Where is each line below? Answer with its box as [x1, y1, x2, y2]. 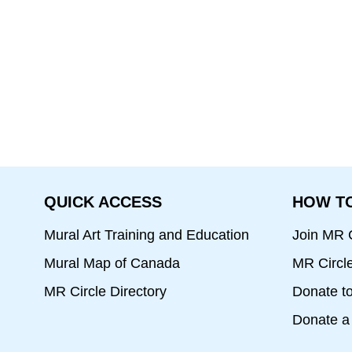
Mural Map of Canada [44, 255, 180, 272]
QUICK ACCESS [44, 193, 162, 211]
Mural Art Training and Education [44, 227, 249, 244]
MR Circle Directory [44, 283, 167, 299]
